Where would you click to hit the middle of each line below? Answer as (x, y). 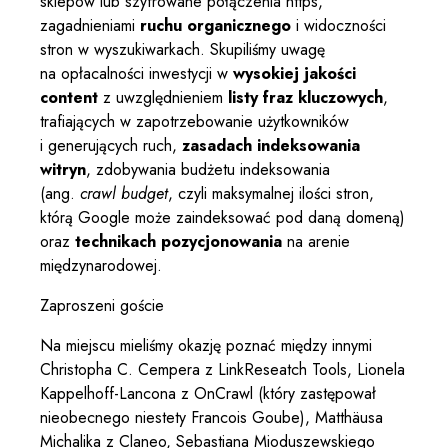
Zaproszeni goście (102, 306)
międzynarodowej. (101, 266)
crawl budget (124, 194)
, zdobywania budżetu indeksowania (208, 170)
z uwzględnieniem (163, 98)
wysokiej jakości (294, 74)
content (69, 98)
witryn (63, 170)
